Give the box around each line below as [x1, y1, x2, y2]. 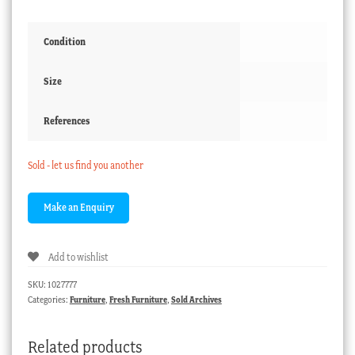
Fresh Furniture [109, 293, 167, 305]
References [43, 115, 90, 128]
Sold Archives [170, 293, 222, 305]
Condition [43, 36, 86, 48]
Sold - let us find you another [27, 159, 143, 172]
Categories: [27, 293, 70, 305]
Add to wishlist [48, 251, 109, 264]
